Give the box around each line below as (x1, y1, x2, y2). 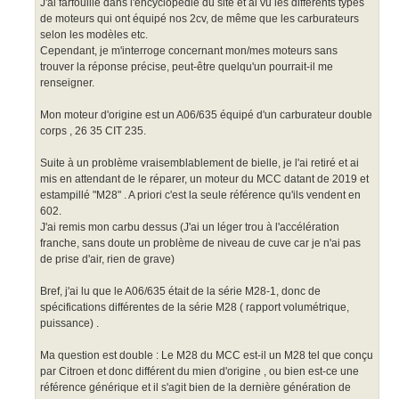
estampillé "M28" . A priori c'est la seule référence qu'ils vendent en (40, 188, 361, 201)
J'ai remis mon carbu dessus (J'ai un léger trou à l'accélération (40, 220, 339, 233)
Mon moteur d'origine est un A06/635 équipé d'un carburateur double (40, 108, 372, 121)
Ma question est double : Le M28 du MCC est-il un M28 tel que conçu (40, 348, 373, 362)
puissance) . (40, 316, 99, 330)
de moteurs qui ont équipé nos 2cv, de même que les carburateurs (40, 12, 359, 25)
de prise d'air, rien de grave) (40, 252, 175, 265)
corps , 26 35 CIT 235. (40, 124, 146, 137)
